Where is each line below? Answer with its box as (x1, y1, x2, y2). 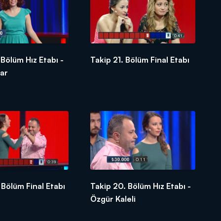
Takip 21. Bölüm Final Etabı (90, 54, 190, 65)
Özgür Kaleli (90, 193, 136, 204)
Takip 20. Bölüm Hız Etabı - (90, 181, 191, 191)
